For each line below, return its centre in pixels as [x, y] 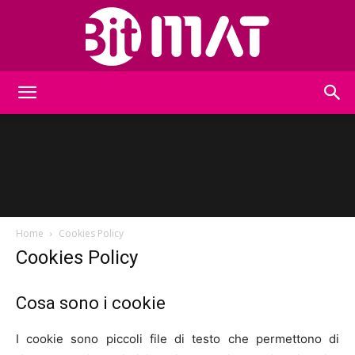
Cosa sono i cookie [91, 303]
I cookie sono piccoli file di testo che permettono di [177, 339]
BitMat [193, 101]
